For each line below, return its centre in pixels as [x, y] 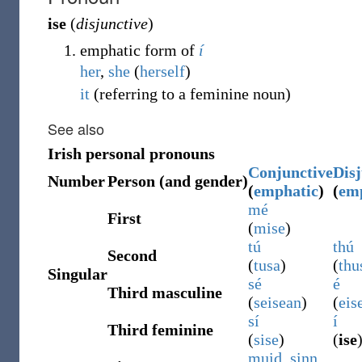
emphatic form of [139, 50]
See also [76, 128]
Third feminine [160, 330]
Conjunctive [290, 172]
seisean [278, 302]
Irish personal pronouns [131, 154]
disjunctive [112, 23]
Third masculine [165, 293]
